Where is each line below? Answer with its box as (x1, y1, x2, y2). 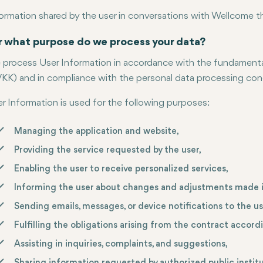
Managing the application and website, (14, 127, 179, 136)
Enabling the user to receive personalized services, (14, 164, 228, 174)
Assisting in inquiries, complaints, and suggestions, (14, 240, 228, 249)
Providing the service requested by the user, (14, 146, 201, 155)
